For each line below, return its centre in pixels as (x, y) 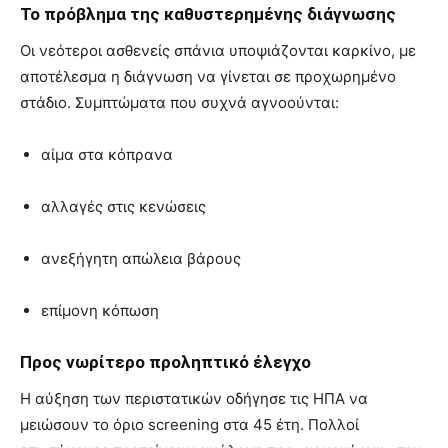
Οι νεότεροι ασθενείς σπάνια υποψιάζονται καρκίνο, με (218, 50)
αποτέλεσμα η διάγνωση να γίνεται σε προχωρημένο (208, 76)
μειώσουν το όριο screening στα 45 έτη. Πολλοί (189, 424)
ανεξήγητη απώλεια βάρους (141, 258)
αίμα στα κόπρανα (107, 154)
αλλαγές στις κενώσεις (123, 206)
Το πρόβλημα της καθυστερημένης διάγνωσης (208, 13)
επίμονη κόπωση (100, 310)
